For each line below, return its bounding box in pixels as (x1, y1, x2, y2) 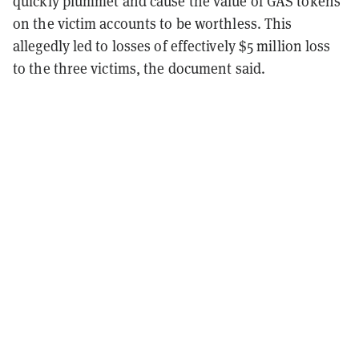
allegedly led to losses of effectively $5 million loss (13, 36, 331, 56)
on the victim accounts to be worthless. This (13, 14, 292, 34)
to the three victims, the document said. (13, 58, 266, 79)
